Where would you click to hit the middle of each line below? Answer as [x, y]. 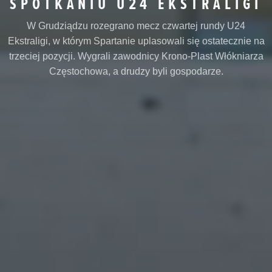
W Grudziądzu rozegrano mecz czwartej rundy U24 [136, 25]
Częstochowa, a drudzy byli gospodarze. [136, 71]
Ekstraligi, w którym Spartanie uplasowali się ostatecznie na [136, 41]
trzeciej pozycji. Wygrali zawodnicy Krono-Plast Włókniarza [136, 56]
